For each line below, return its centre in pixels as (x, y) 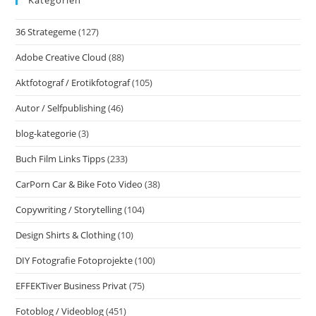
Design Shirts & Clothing (66, 235)
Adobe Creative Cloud (61, 57)
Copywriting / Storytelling (69, 209)
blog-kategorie (46, 133)
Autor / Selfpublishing (61, 108)
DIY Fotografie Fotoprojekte (74, 260)
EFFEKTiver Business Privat (72, 285)
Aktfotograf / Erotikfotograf (73, 82)
